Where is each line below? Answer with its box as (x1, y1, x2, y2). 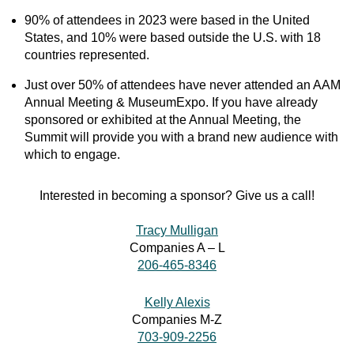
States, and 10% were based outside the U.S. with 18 (24, 31, 321, 44)
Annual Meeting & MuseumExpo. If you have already (24, 96, 318, 109)
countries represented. (24, 48, 149, 62)
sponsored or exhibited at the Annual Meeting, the (24, 113, 301, 126)
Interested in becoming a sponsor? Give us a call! (40, 189, 314, 202)
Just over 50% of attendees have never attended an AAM (24, 78, 341, 92)
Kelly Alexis (144, 296, 210, 309)
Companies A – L (129, 241, 225, 254)
